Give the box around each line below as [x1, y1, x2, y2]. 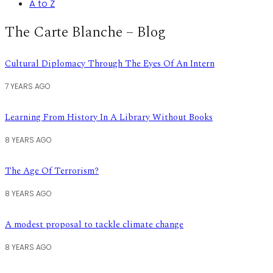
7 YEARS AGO [5, 81, 51, 92]
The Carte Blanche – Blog [5, 21, 166, 44]
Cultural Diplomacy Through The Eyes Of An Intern [5, 57, 214, 71]
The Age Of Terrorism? [5, 164, 99, 179]
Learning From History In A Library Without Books [5, 110, 213, 125]
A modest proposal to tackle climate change [5, 218, 183, 232]
